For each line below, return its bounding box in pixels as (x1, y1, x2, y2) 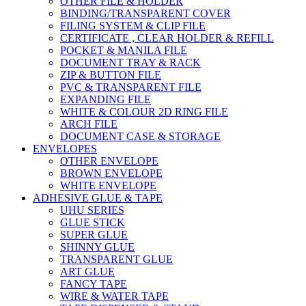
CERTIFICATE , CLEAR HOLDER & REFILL (60, 31, 274, 44)
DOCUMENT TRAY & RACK (60, 56, 201, 68)
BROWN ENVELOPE (60, 167, 163, 179)
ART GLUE (60, 265, 115, 277)
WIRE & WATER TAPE (60, 290, 169, 302)
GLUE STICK (60, 216, 125, 228)
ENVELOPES (33, 142, 97, 154)
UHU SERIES (60, 204, 124, 216)
